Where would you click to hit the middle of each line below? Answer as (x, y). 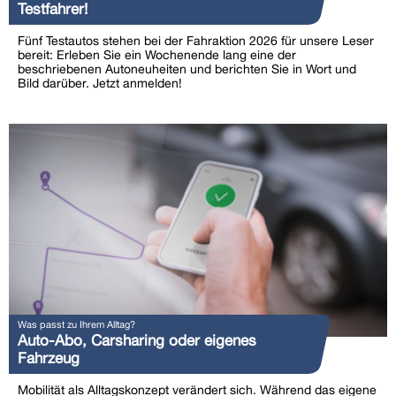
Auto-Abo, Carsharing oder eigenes (137, 341)
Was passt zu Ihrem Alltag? (76, 324)
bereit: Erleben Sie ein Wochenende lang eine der (157, 55)
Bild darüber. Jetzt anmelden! (100, 84)
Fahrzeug (49, 358)
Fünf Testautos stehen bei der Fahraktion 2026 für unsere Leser (196, 41)
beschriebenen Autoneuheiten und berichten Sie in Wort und (187, 69)
